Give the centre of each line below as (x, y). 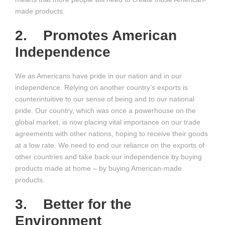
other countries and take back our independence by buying (108, 157)
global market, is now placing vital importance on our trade (108, 122)
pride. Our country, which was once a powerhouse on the (105, 110)
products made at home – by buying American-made (98, 168)
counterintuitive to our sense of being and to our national (105, 99)
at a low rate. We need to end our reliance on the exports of (110, 145)
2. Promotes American (96, 35)
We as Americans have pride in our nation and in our (98, 76)
